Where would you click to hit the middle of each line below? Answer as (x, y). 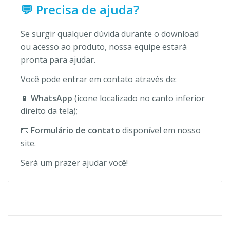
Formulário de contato (75, 131)
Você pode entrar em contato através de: (99, 79)
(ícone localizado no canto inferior (139, 98)
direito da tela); (49, 111)
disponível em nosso (160, 131)
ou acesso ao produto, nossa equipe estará (104, 46)
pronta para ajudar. (58, 59)
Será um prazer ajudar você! (74, 162)
